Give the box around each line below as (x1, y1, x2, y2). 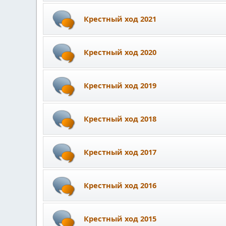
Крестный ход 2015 (84, 213, 156, 223)
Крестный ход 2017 (84, 146, 156, 157)
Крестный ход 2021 (84, 13, 156, 24)
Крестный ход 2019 (84, 80, 156, 90)
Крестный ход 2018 (84, 113, 156, 124)
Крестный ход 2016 (84, 180, 156, 190)
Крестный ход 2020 (84, 46, 156, 57)
